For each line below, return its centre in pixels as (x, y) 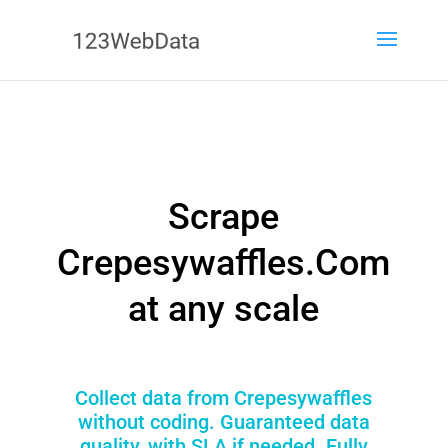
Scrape (224, 216)
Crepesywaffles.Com (224, 262)
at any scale (224, 308)
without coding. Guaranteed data (223, 421)
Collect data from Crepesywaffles (224, 397)
